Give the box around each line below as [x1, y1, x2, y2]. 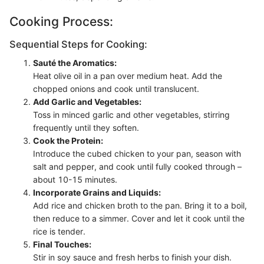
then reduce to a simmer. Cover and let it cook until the [33, 213, 245, 224]
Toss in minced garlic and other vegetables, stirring [33, 110, 230, 120]
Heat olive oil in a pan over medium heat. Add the [33, 71, 222, 81]
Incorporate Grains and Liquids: [33, 187, 161, 198]
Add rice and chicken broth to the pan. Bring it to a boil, [33, 200, 247, 211]
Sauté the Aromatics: [33, 58, 117, 68]
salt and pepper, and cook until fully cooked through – [33, 161, 242, 172]
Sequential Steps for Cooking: [9, 38, 147, 51]
